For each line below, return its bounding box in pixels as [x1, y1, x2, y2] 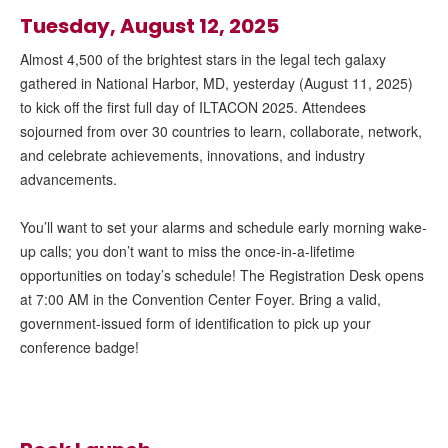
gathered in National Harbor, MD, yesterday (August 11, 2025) [20, 72, 413, 93]
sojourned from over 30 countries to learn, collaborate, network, [20, 120, 422, 141]
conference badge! [20, 336, 139, 357]
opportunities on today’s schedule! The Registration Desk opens [20, 264, 424, 285]
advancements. [20, 168, 117, 189]
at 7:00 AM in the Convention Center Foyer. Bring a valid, [20, 288, 381, 309]
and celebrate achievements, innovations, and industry [20, 144, 365, 165]
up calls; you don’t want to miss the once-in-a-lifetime [20, 240, 355, 261]
